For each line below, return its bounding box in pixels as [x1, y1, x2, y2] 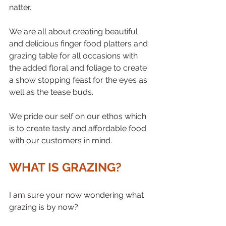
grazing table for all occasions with [9, 51, 140, 61]
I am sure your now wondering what [9, 190, 146, 200]
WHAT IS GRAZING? [9, 160, 122, 175]
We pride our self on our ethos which [9, 111, 148, 122]
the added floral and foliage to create [9, 63, 149, 73]
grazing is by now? [9, 202, 80, 212]
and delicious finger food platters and [9, 39, 150, 49]
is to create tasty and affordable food [9, 124, 148, 134]
